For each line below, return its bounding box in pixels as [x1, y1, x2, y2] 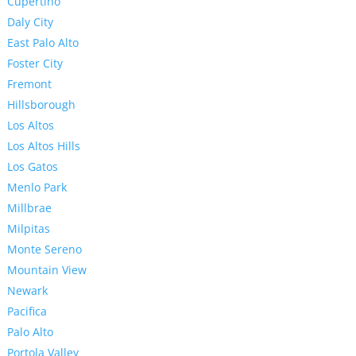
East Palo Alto [6, 35, 79, 51]
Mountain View [6, 262, 87, 278]
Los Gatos [6, 159, 58, 175]
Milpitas [6, 221, 50, 237]
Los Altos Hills [6, 138, 80, 154]
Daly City [6, 14, 53, 30]
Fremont [6, 76, 52, 92]
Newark [6, 283, 48, 299]
